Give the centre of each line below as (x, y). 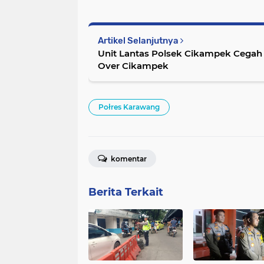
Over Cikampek (133, 65)
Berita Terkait (126, 192)
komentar (128, 159)
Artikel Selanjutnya (139, 40)
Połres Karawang (129, 107)
